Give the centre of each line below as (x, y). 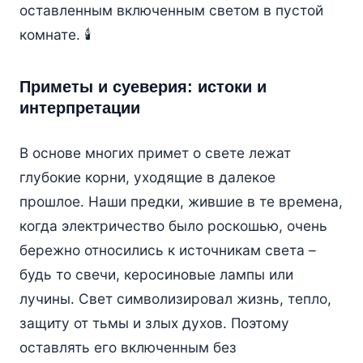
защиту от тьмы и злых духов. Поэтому (154, 323)
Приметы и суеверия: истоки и (143, 87)
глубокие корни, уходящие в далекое (147, 177)
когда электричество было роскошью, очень (173, 226)
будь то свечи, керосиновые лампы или (156, 275)
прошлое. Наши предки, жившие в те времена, (181, 202)
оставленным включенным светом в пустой (171, 11)
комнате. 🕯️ (55, 35)
